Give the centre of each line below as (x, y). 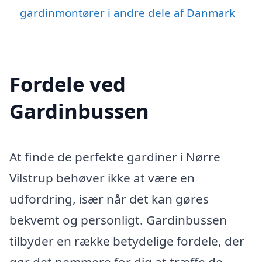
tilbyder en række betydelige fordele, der (127, 241)
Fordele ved (68, 84)
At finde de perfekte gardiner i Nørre (115, 156)
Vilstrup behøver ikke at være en (102, 177)
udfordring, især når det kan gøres (109, 199)
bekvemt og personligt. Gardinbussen (118, 220)
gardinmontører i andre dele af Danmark (127, 12)
